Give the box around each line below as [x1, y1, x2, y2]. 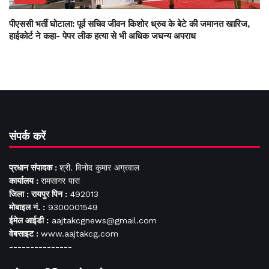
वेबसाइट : [9, 229, 41, 239]
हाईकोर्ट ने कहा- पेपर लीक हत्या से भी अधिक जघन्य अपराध [9, 31, 196, 42]
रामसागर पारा [41, 176, 80, 186]
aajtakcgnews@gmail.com [49, 216, 157, 226]
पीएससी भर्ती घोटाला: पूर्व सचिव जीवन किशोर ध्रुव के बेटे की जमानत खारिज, [9, 19, 250, 30]
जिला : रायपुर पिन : [9, 189, 67, 199]
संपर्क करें [9, 130, 46, 143]
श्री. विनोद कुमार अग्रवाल [59, 163, 139, 173]
